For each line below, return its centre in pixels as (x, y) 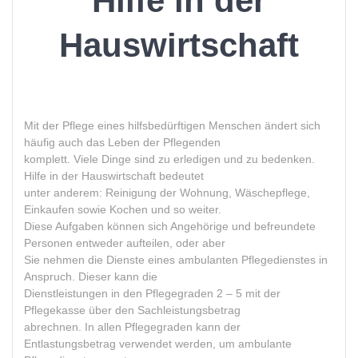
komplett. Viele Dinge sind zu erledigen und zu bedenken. (169, 159)
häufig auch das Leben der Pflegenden (122, 143)
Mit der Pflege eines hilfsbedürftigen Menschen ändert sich (172, 126)
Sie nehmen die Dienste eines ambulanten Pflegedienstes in (176, 260)
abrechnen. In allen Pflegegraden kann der (132, 327)
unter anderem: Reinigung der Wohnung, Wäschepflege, (167, 193)
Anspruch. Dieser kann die (91, 277)
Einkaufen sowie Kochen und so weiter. (123, 210)
